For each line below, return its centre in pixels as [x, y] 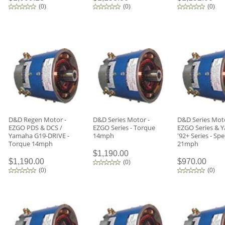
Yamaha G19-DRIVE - [39, 136]
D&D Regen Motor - [37, 120]
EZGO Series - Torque [124, 128]
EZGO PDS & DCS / [35, 128]
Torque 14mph [31, 144]
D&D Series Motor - [121, 120]
